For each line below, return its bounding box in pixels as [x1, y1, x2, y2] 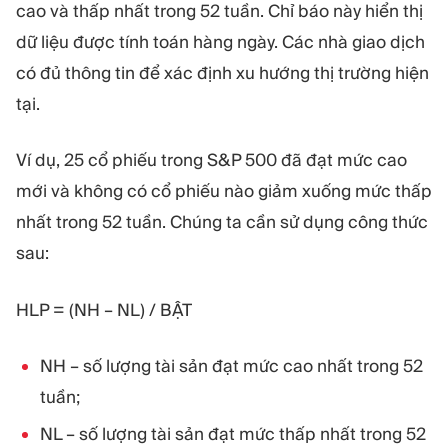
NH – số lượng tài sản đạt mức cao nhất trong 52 [40, 355, 423, 378]
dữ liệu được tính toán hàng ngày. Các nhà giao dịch [16, 30, 425, 53]
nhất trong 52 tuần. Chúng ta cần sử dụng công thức [16, 211, 428, 234]
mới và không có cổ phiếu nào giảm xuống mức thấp [16, 180, 432, 203]
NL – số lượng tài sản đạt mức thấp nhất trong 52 [40, 423, 426, 446]
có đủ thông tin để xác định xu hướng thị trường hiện [16, 61, 429, 84]
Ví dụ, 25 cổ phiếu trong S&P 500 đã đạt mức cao [16, 149, 407, 172]
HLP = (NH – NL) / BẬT [16, 298, 192, 321]
